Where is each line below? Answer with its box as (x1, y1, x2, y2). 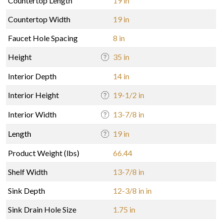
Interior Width (8, 109, 56, 119)
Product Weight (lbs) (8, 148, 79, 158)
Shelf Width (8, 166, 48, 176)
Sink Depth (8, 185, 45, 195)
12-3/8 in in (113, 185, 152, 195)
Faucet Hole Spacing (8, 33, 78, 43)
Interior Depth (8, 71, 56, 81)
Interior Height (8, 90, 59, 100)
